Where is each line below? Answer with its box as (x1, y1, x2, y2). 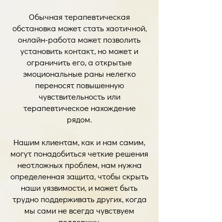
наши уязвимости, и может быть (21, 182, 138, 193)
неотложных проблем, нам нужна (17, 159, 142, 170)
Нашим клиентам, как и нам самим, (13, 136, 145, 148)
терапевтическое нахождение (23, 102, 136, 113)
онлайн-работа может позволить (18, 34, 141, 45)
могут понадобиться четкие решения (10, 148, 148, 159)
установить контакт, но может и (20, 45, 138, 56)
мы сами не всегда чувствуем (24, 205, 134, 216)
